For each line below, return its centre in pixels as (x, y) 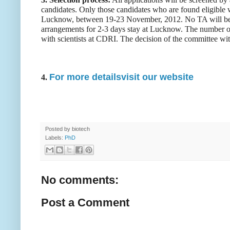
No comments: (80, 180)
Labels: (55, 137)
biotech (81, 129)
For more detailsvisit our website (121, 77)
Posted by (59, 129)
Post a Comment (85, 203)
